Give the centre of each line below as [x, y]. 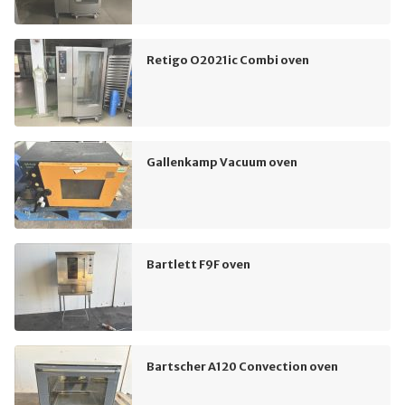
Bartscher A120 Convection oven [242, 367]
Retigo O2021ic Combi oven [228, 60]
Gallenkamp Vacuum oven [222, 162]
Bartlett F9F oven [198, 264]
